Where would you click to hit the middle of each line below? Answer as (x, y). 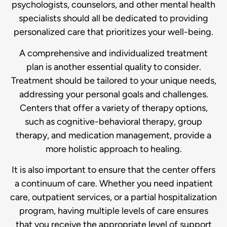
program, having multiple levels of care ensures (113, 211)
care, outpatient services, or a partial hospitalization (113, 197)
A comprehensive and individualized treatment (113, 53)
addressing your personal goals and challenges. (113, 94)
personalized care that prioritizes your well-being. (113, 32)
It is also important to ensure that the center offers (113, 170)
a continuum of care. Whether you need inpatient (113, 184)
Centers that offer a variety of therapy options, (113, 108)
